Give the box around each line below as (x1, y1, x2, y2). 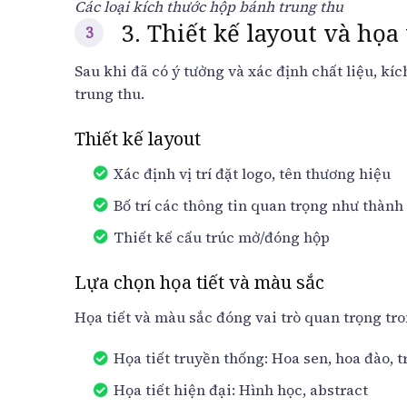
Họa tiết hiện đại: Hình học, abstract (113, 380, 368, 401)
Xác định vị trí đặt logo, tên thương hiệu (113, 163, 391, 184)
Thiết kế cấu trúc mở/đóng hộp (113, 226, 330, 247)
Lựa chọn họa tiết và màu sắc (74, 269, 324, 294)
